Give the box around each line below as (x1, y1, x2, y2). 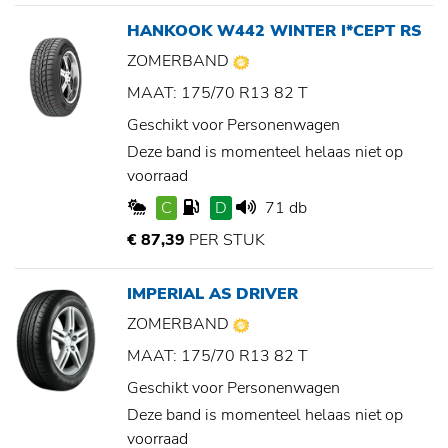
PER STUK (185, 229, 265, 252)
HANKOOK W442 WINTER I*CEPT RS (127, 20, 421, 43)
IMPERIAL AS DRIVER (127, 283, 298, 306)
